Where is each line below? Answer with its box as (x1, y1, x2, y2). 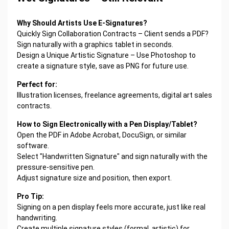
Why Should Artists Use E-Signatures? (16, 18, 147, 27)
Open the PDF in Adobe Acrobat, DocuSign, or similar (16, 130, 187, 139)
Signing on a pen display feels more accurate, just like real (16, 202, 205, 211)
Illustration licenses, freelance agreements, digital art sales (16, 90, 212, 99)
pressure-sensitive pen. (16, 163, 95, 171)
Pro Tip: (16, 192, 44, 200)
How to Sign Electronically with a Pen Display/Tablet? (16, 120, 197, 128)
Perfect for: (16, 80, 57, 88)
